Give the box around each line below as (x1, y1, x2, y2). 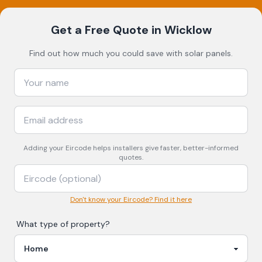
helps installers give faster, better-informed (91, 143, 239, 153)
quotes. (119, 153, 143, 162)
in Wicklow (148, 22, 212, 37)
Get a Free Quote (50, 22, 149, 37)
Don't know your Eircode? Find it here (70, 195, 192, 204)
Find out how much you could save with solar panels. (29, 48, 233, 58)
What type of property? (16, 219, 110, 229)
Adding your (23, 143, 65, 153)
